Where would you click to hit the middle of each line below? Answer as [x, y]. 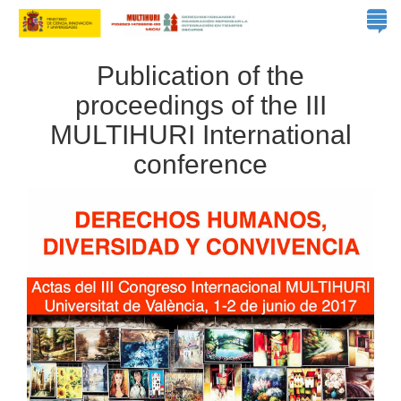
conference [200, 164]
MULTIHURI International [200, 134]
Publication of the [200, 75]
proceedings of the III [200, 105]
